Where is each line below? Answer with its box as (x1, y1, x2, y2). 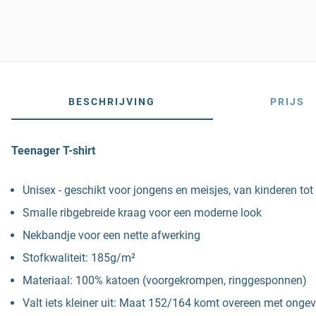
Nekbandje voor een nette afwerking (23, 229, 200, 242)
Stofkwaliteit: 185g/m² (23, 251, 135, 265)
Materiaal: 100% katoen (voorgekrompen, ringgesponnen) (23, 274, 307, 287)
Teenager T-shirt (11, 144, 95, 157)
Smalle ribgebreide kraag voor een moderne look (23, 206, 262, 219)
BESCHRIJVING (68, 96, 156, 107)
